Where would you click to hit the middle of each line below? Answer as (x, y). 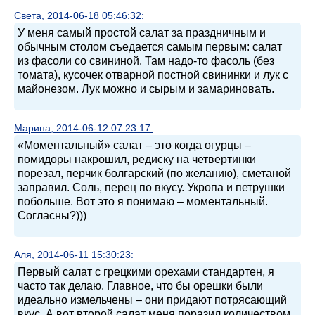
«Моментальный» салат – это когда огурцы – (134, 145)
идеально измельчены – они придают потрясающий (152, 300)
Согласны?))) (52, 215)
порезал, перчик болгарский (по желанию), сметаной (154, 173)
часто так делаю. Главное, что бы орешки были (140, 285)
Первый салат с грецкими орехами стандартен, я (146, 271)
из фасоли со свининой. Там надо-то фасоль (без (146, 60)
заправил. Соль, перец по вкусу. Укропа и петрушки (151, 187)
